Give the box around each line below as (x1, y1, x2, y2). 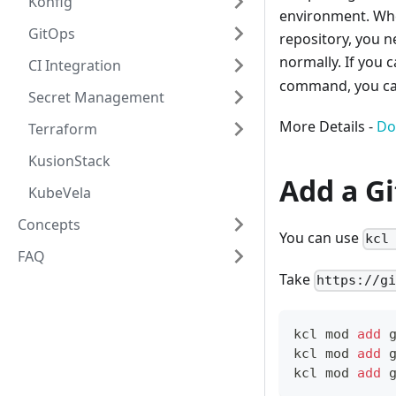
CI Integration (28, 56, 121, 75)
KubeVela (28, 183, 91, 202)
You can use (279, 228, 362, 248)
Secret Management (28, 88, 164, 107)
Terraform (28, 119, 97, 139)
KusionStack (28, 151, 110, 171)
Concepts (18, 215, 80, 234)
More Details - (279, 117, 377, 137)
